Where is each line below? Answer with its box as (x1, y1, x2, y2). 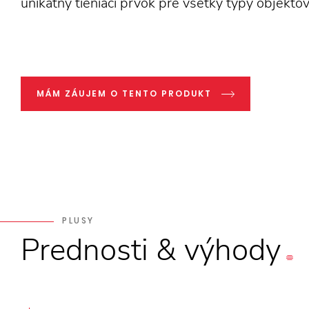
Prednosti (21, 230, 148, 271)
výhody (184, 230, 281, 271)
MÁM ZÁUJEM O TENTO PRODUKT (37, 88, 212, 99)
